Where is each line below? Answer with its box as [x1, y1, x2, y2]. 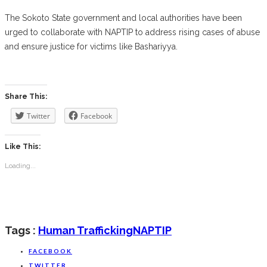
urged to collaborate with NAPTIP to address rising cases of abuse [5, 27, 260, 37]
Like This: [5, 142, 41, 151]
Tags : [5, 223, 36, 237]
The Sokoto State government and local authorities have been [5, 13, 242, 23]
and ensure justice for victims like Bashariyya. [5, 41, 178, 51]
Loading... [5, 161, 36, 170]
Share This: [5, 92, 47, 101]
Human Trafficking [38, 223, 133, 237]
